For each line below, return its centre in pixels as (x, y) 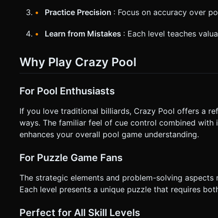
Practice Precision (79, 12)
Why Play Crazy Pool (78, 62)
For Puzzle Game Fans (71, 158)
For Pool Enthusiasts (67, 91)
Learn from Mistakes (84, 33)
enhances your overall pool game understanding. (109, 135)
